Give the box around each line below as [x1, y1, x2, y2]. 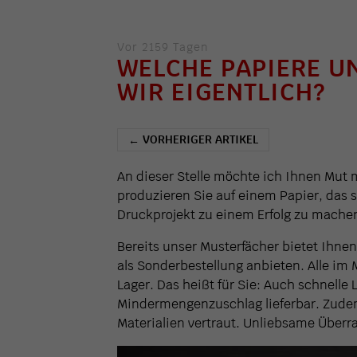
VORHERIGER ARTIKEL [139, 132, 258, 147]
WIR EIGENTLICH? [117, 76, 325, 108]
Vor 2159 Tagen [117, 40, 209, 54]
